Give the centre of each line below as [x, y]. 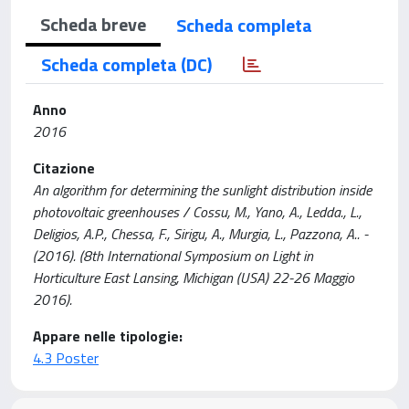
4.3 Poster [66, 357]
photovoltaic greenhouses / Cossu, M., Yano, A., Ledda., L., [197, 211]
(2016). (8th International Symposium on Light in [173, 255]
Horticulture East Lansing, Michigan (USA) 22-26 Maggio [194, 277]
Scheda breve [93, 24]
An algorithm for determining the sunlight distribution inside [202, 189]
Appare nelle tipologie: [108, 336]
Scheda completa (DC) [126, 64]
